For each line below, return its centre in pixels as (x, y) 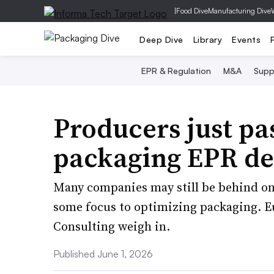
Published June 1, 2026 (103, 254)
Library (207, 39)
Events (246, 39)
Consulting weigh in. (112, 226)
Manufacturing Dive (239, 11)
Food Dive (192, 11)
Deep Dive (161, 39)
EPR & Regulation (176, 71)
